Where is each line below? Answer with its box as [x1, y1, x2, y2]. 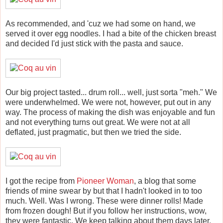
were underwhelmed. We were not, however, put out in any [5, 98, 211, 107]
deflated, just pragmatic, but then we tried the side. [5, 127, 181, 136]
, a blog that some [134, 176, 196, 185]
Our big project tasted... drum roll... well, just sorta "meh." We [5, 88, 217, 97]
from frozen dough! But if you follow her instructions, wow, [5, 206, 207, 215]
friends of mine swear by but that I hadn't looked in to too [5, 186, 202, 195]
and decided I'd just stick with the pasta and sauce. [5, 39, 183, 48]
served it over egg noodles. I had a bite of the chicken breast [5, 29, 216, 38]
